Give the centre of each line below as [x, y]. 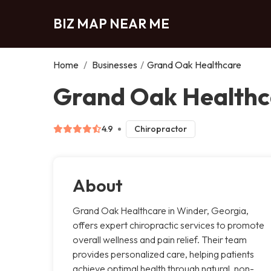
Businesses [115, 64]
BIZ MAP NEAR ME [111, 23]
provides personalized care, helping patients [163, 254]
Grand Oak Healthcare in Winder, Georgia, [161, 210]
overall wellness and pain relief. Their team [160, 239]
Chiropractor [160, 129]
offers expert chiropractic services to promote [168, 225]
